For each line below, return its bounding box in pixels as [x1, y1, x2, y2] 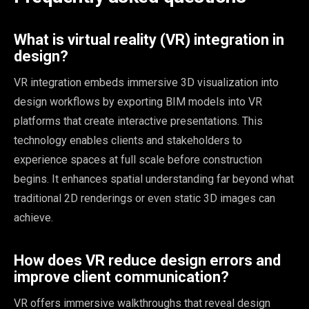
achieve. [14, 211, 53, 225]
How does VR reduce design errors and [14, 252, 281, 270]
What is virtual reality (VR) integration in [14, 31, 284, 49]
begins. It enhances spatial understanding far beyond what [14, 172, 294, 186]
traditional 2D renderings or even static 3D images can [14, 192, 275, 206]
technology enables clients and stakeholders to [14, 134, 242, 148]
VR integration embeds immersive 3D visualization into [14, 76, 279, 90]
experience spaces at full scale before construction [14, 153, 262, 167]
